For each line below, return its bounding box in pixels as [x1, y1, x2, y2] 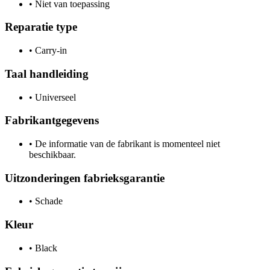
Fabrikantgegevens [5, 114, 99, 127]
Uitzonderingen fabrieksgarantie [5, 171, 165, 184]
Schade [33, 196, 63, 207]
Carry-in [33, 45, 67, 56]
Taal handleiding [5, 67, 89, 80]
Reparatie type [5, 20, 77, 34]
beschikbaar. [29, 149, 76, 160]
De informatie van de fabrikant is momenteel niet [33, 138, 220, 149]
